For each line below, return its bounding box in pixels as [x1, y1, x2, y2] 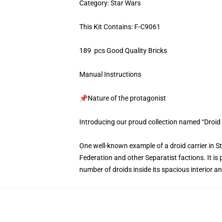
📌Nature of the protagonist [79, 94, 167, 102]
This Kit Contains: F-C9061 [79, 23, 161, 31]
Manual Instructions [79, 70, 143, 78]
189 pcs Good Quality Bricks [79, 47, 168, 55]
